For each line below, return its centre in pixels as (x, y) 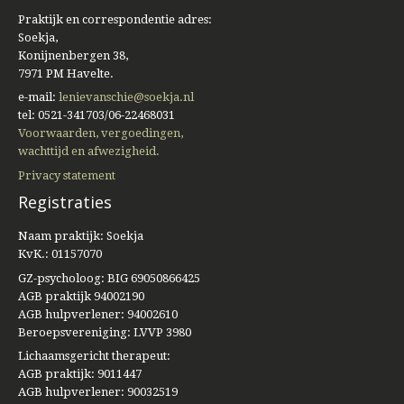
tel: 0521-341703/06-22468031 (96, 115)
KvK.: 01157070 (60, 254)
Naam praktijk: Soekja (80, 236)
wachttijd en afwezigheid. (88, 151)
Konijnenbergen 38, (73, 55)
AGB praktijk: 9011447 (79, 374)
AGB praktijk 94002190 (81, 296)
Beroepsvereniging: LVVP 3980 (104, 332)
